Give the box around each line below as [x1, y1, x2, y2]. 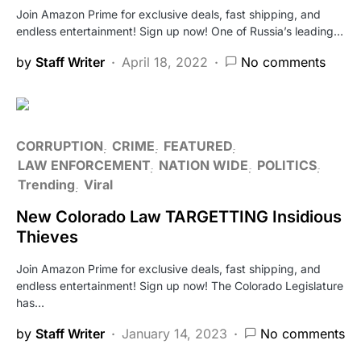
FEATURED [164, 137, 232, 154]
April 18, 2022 [122, 53, 208, 70]
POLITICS [257, 156, 317, 173]
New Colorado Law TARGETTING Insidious [16, 206, 342, 226]
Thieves [16, 226, 78, 247]
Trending [18, 176, 75, 193]
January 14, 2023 [122, 325, 227, 342]
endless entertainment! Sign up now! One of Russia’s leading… [16, 23, 343, 38]
